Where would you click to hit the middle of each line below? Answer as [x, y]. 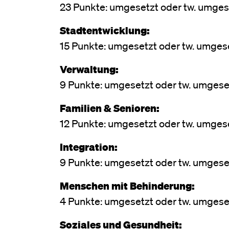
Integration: [89, 146]
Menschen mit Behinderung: [127, 185]
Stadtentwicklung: [105, 30]
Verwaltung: [89, 69]
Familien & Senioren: [110, 108]
